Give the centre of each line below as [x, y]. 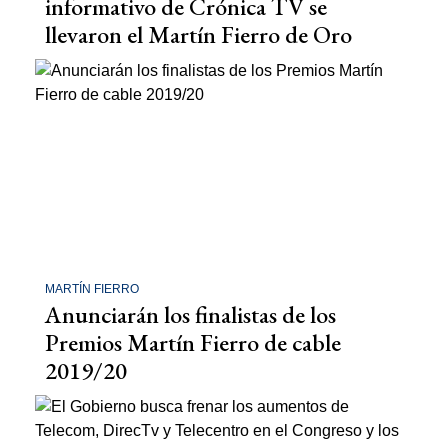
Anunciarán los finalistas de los [190, 314]
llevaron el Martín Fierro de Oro [198, 34]
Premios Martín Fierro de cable [193, 342]
